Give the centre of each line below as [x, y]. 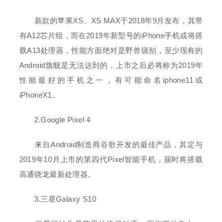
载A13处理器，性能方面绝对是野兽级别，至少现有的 [111, 50]
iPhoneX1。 [39, 95]
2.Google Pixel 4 [55, 120]
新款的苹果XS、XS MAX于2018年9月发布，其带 [111, 21]
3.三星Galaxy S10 [57, 199]
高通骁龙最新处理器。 [57, 174]
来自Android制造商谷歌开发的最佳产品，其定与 [111, 144]
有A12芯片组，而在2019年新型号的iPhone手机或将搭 [111, 35]
